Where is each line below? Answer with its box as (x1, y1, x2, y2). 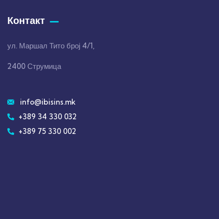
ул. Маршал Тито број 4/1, (7, 41, 94, 50)
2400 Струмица (7, 62, 61, 71)
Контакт (7, 14, 45, 26)
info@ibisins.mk (20, 97, 76, 107)
